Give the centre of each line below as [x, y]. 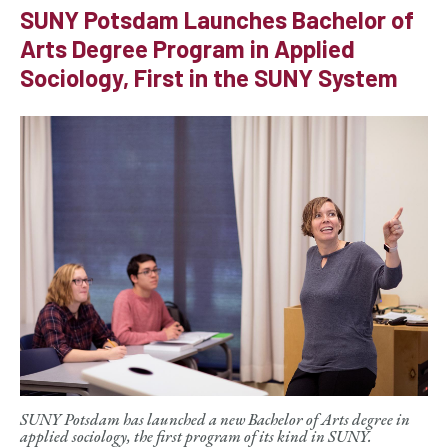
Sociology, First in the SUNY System [209, 77]
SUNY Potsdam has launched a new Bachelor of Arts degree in [215, 420]
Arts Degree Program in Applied [187, 48]
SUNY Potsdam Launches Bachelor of [217, 19]
